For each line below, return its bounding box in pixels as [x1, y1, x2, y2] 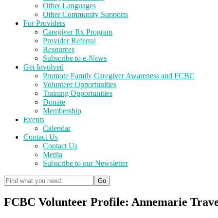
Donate [43, 98, 65, 106]
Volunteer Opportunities [43, 80, 116, 89]
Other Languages [43, 1, 96, 10]
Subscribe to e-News [43, 54, 107, 62]
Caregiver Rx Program [43, 28, 112, 36]
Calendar [43, 124, 71, 132]
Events [23, 115, 44, 124]
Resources [43, 45, 74, 54]
